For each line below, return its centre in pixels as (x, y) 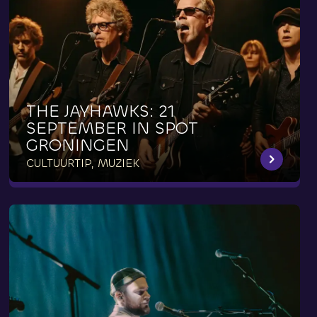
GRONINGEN (78, 145)
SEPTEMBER (77, 128)
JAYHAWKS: (109, 111)
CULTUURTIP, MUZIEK (83, 163)
